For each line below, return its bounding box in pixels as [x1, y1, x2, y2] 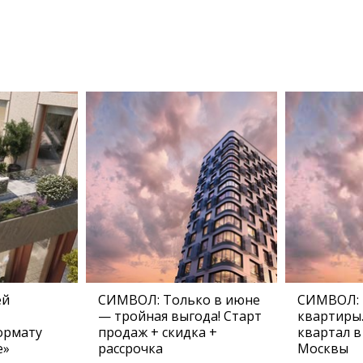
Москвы [297, 340, 348, 357]
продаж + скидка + [98, 323, 217, 341]
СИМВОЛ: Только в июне [98, 291, 260, 309]
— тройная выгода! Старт [98, 307, 262, 325]
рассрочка [98, 340, 163, 357]
